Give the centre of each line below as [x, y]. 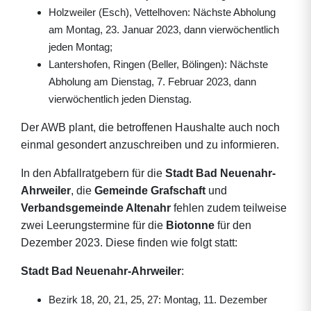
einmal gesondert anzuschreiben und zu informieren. [150, 145]
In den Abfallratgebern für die [93, 173]
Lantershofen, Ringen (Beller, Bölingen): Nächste [158, 64]
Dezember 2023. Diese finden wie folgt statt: [129, 243]
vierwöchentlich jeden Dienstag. [120, 99]
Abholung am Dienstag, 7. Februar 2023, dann [152, 82]
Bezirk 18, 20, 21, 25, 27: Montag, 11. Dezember [158, 300]
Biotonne [190, 225]
